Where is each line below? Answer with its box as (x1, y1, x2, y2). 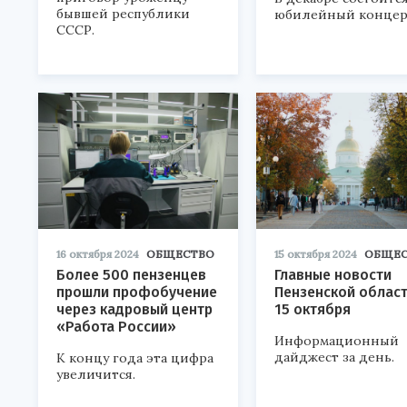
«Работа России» (56, 318, 176, 335)
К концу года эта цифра (56, 350, 213, 366)
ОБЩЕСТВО (146, 247, 214, 261)
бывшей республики (56, 5, 190, 22)
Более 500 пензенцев (56, 266, 206, 283)
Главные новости (274, 266, 392, 283)
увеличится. (56, 366, 135, 382)
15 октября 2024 (274, 247, 357, 261)
